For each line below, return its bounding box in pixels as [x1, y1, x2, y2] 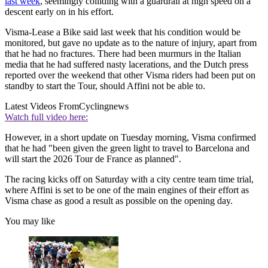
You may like [5, 216, 55, 227]
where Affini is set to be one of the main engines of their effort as [5, 185, 249, 196]
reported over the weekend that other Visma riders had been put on [5, 70, 255, 81]
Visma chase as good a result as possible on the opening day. [5, 196, 233, 206]
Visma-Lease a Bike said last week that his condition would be [5, 27, 240, 38]
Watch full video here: [5, 112, 88, 123]
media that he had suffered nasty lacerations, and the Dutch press [5, 59, 248, 70]
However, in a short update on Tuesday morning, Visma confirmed [5, 132, 256, 143]
